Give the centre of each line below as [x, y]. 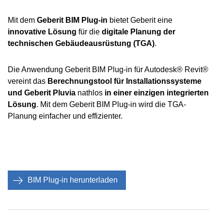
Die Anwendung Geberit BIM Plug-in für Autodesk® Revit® [108, 70]
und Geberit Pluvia [43, 93]
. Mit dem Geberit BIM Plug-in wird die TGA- [111, 104]
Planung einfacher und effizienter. [65, 116]
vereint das [28, 81]
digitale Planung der [139, 32]
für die [89, 32]
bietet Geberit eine [141, 20]
